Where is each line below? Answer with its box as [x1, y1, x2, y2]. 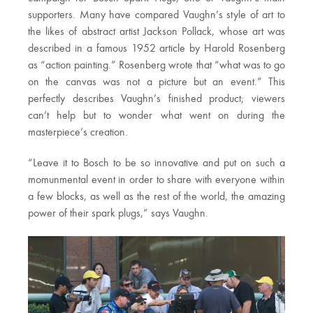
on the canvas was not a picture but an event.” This [28, 77, 285, 89]
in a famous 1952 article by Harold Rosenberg [74, 43, 285, 55]
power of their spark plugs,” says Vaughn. [28, 208, 208, 220]
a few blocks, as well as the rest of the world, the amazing [28, 191, 285, 203]
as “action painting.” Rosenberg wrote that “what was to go [28, 60, 285, 72]
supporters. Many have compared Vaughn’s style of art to [28, 10, 285, 22]
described [28, 43, 75, 55]
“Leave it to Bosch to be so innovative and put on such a [28, 158, 285, 170]
